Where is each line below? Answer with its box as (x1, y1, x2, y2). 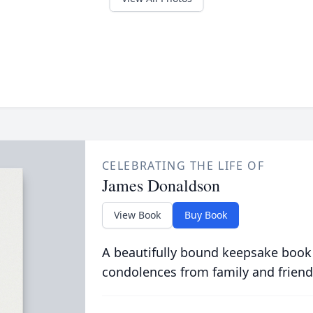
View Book (113, 208, 161, 221)
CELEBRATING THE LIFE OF (101, 158, 265, 173)
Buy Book (184, 208, 227, 221)
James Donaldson (101, 174, 220, 196)
